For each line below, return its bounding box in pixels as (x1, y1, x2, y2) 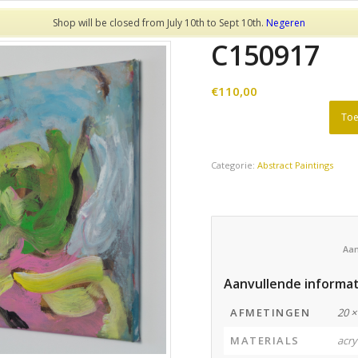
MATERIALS (230, 333, 300, 348)
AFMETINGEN (230, 305, 311, 320)
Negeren (266, 16, 305, 30)
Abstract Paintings (257, 159, 334, 171)
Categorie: (211, 159, 258, 171)
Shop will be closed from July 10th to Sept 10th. (53, 16, 266, 30)
